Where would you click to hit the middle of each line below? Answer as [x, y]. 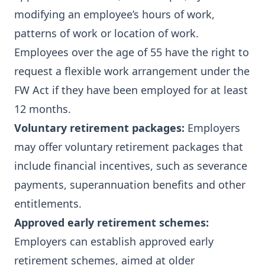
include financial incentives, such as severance [131, 166]
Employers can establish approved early [114, 241]
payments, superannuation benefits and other [130, 185]
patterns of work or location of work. [106, 33]
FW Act [32, 90]
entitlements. [48, 203]
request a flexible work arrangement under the [132, 71]
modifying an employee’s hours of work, [114, 14]
